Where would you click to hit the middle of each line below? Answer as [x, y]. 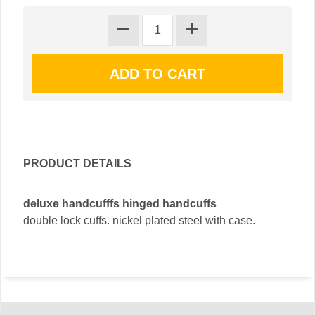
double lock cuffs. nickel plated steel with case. [139, 220]
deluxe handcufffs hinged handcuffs [120, 204]
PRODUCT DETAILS [77, 163]
